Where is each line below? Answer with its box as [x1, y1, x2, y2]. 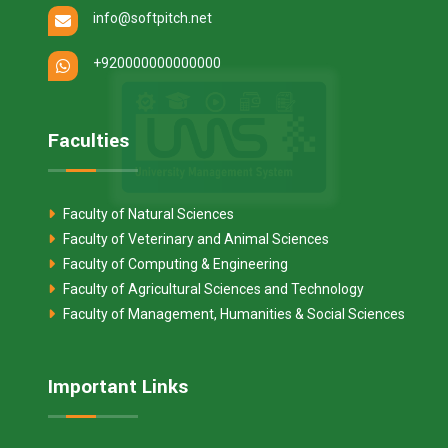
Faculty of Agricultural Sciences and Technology [60, 280, 364, 297]
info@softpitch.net [93, 9, 212, 26]
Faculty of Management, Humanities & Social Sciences [60, 305, 405, 322]
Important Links [48, 372, 188, 401]
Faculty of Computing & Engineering [60, 255, 288, 272]
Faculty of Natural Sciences [60, 205, 234, 222]
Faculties [48, 126, 129, 155]
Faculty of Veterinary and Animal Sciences [60, 230, 329, 247]
